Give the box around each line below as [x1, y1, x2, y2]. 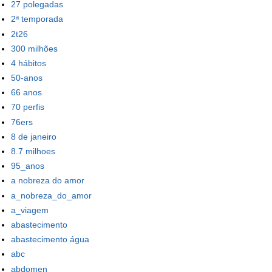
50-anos [11, 73, 42, 83]
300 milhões [11, 43, 58, 53]
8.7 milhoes [11, 146, 55, 157]
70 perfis [11, 102, 44, 112]
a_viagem [11, 205, 49, 215]
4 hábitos [11, 58, 46, 68]
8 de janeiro [11, 131, 56, 141]
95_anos [11, 161, 44, 171]
